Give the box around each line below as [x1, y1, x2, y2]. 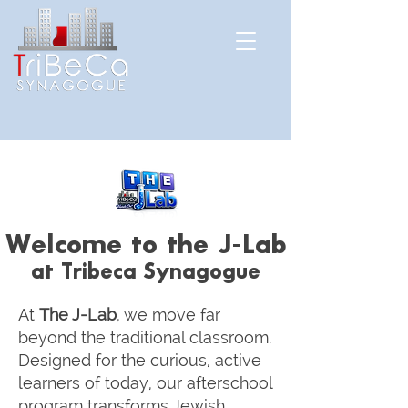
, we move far [117, 305, 220, 324]
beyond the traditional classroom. [18, 328, 271, 347]
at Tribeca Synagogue [31, 262, 260, 282]
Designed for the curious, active [18, 351, 261, 370]
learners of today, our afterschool [18, 373, 272, 393]
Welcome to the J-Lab [5, 232, 286, 258]
